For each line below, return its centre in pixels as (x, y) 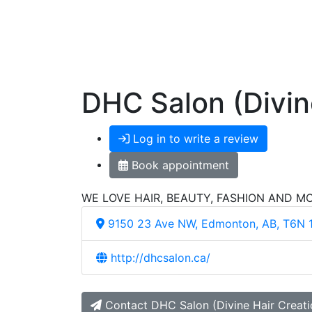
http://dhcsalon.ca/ (161, 258)
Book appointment (180, 165)
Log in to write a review (194, 139)
